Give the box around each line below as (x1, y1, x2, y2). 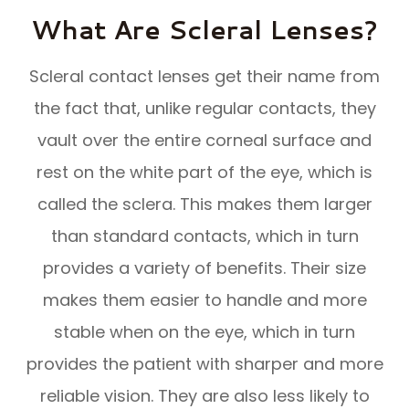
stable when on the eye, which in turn (54, 320, 355, 343)
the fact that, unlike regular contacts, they (33, 96, 376, 120)
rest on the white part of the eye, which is (37, 160, 372, 184)
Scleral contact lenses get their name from (29, 64, 380, 88)
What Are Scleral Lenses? (31, 10, 378, 47)
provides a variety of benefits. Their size (43, 256, 366, 279)
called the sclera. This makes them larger (37, 192, 372, 215)
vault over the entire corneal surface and (37, 128, 372, 152)
